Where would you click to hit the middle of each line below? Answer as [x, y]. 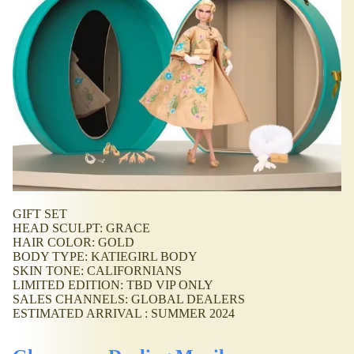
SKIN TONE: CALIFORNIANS [97, 271]
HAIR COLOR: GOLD [73, 243]
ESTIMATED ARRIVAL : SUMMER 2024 [124, 314]
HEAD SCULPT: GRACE [81, 228]
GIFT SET [40, 214]
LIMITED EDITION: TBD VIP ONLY [113, 285]
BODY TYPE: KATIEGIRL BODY [105, 257]
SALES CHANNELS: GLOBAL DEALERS [129, 299]
